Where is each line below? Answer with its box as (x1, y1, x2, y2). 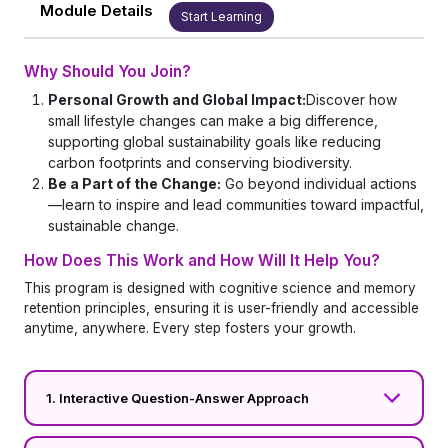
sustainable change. (48, 217, 179, 234)
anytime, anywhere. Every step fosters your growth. (24, 320, 356, 336)
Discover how (306, 91, 397, 108)
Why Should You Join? (24, 62, 191, 81)
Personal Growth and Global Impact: (48, 91, 306, 108)
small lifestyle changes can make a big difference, (48, 112, 378, 129)
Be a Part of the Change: (48, 175, 221, 192)
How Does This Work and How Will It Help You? (24, 251, 380, 270)
